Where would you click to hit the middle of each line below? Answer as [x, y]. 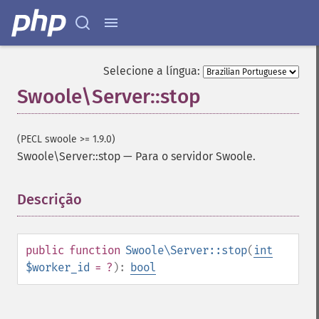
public [45, 250]
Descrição [49, 199]
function [95, 250]
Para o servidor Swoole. [195, 156]
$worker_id [58, 267]
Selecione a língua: [152, 71]
